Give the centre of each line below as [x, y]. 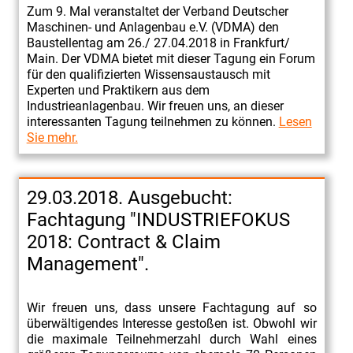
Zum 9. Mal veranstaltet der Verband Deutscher [157, 11]
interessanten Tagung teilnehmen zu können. [152, 121]
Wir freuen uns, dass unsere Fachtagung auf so [171, 307]
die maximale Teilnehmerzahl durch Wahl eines [171, 339]
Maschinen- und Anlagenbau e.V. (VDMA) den [152, 27]
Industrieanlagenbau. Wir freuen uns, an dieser [155, 106]
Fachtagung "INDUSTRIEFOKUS [158, 219]
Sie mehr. [52, 137]
